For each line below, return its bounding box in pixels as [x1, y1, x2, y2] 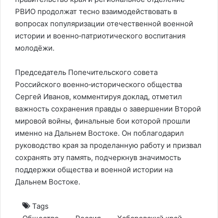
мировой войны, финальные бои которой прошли [15, 116, 190, 126]
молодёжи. [15, 43, 54, 53]
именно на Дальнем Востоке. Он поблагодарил [15, 128, 184, 138]
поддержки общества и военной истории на [15, 165, 173, 174]
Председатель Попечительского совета [15, 68, 158, 77]
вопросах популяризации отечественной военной [15, 19, 193, 28]
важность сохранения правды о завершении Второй [15, 104, 201, 113]
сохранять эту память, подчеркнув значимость [15, 153, 181, 162]
